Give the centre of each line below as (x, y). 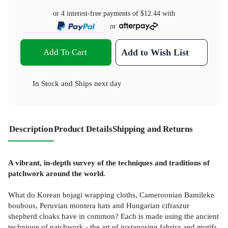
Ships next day (98, 83)
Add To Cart (65, 52)
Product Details (83, 129)
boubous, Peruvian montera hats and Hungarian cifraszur (99, 206)
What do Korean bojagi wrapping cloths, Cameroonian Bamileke (111, 195)
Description (31, 129)
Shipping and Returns (153, 129)
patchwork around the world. (57, 174)
